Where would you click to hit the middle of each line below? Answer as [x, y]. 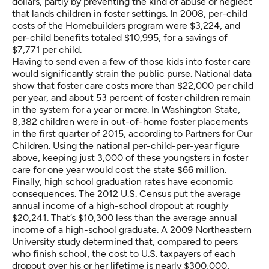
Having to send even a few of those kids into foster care [131, 62]
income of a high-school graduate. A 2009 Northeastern [132, 230]
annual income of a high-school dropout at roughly [120, 206]
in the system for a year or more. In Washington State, [126, 110]
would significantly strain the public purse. [103, 74]
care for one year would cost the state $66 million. [119, 170]
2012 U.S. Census [134, 194]
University [35, 242]
